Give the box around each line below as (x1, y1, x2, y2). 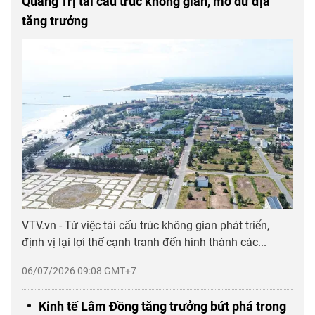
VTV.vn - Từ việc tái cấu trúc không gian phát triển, (22, 219, 269, 233)
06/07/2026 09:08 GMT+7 (22, 265, 136, 277)
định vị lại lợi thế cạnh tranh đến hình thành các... (22, 236, 266, 250)
